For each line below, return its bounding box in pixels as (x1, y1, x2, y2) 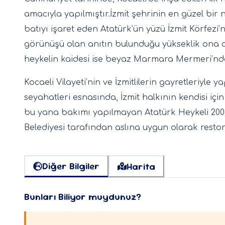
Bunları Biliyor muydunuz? (24, 191, 141, 203)
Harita (127, 160, 155, 172)
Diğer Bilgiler (42, 160, 99, 172)
